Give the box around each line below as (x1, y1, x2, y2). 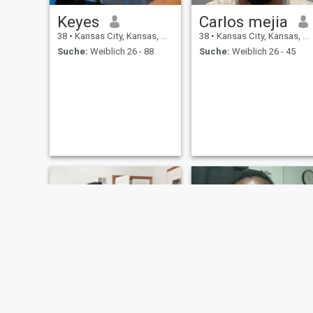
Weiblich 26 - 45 (229, 46, 296, 57)
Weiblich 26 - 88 (87, 46, 154, 57)
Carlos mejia (198, 12, 288, 31)
